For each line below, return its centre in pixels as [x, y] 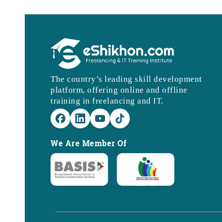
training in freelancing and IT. [107, 101]
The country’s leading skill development [126, 79]
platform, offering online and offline [119, 90]
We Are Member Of [88, 143]
